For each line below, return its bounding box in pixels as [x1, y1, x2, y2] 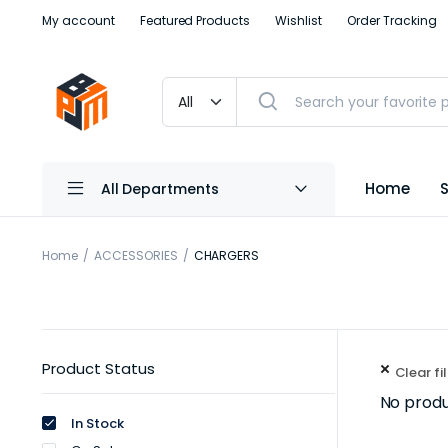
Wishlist [275, 12, 322, 29]
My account [42, 12, 115, 29]
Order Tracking [346, 12, 437, 29]
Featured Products [139, 12, 251, 29]
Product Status [42, 358, 155, 379]
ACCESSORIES [93, 247, 178, 264]
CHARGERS [193, 247, 260, 264]
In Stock [71, 414, 124, 433]
